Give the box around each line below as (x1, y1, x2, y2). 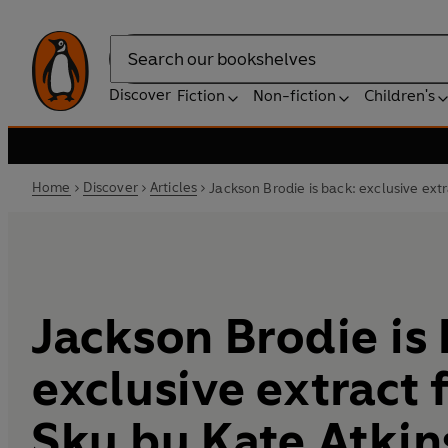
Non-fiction (253, 86, 336, 105)
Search (109, 59, 159, 79)
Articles (149, 179, 198, 196)
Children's (364, 86, 435, 105)
